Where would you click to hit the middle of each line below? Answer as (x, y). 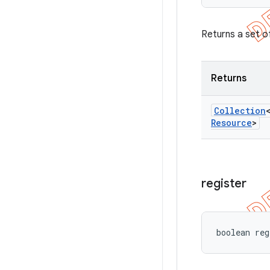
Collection (240, 111)
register (224, 184)
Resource (231, 123)
